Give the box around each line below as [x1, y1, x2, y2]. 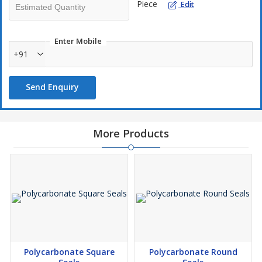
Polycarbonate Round [149, 246, 237, 257]
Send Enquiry [26, 81, 79, 92]
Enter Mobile [54, 36, 102, 46]
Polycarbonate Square [23, 246, 115, 257]
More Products [93, 126, 169, 140]
